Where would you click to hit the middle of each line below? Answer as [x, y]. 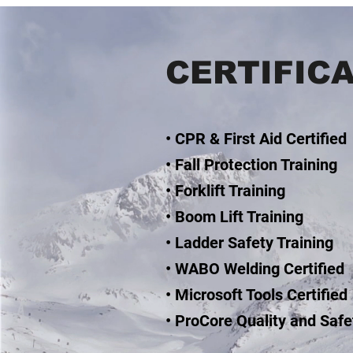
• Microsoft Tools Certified [256, 295]
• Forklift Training [225, 191]
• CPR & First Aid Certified [256, 139]
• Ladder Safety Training [249, 243]
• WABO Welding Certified [255, 269]
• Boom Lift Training [234, 217]
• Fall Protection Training [251, 165]
